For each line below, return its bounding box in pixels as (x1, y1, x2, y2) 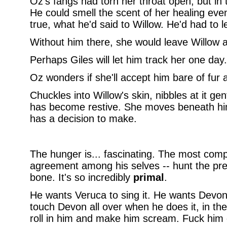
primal (133, 172, 164, 183)
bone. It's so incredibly (29, 172, 133, 183)
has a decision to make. (29, 113, 137, 124)
